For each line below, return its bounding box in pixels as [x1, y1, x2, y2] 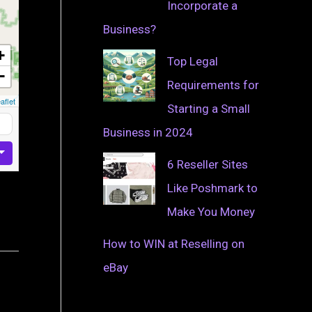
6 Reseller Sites [167, 157, 248, 171]
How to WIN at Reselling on [103, 236, 244, 251]
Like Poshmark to [167, 180, 258, 195]
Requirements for [167, 77, 259, 92]
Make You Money [167, 204, 255, 219]
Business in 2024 [103, 125, 193, 139]
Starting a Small [167, 101, 250, 116]
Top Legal [167, 54, 218, 68]
